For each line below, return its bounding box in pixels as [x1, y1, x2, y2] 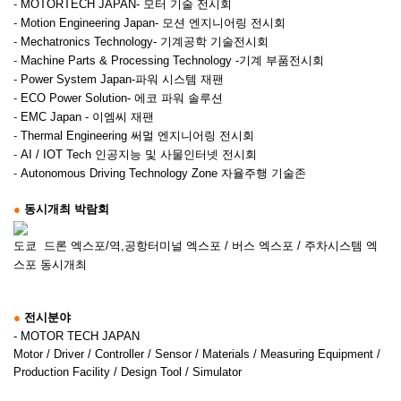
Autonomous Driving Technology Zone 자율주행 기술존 [17, 166, 306, 181]
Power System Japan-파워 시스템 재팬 [17, 73, 224, 87]
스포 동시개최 [13, 258, 87, 272]
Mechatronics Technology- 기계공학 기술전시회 [17, 35, 269, 49]
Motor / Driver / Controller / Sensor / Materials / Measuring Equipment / [13, 347, 380, 362]
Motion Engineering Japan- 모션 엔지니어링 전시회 [17, 16, 286, 30]
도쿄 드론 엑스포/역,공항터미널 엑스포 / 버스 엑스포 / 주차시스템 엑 [13, 239, 378, 253]
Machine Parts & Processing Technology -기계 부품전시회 [17, 54, 324, 68]
